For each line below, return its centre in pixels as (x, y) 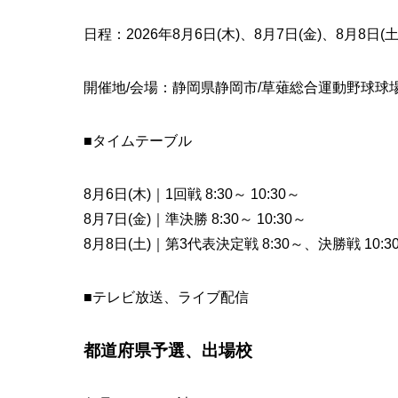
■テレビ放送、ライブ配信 (166, 298)
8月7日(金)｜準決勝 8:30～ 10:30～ (195, 219)
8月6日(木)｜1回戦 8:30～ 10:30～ (191, 195)
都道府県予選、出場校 (167, 351)
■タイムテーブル (137, 141)
